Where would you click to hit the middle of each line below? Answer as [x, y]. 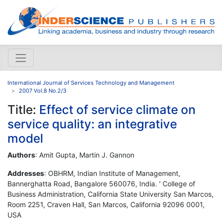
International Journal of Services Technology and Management [91, 83]
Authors [21, 155]
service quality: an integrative [92, 124]
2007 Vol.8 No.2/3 [43, 90]
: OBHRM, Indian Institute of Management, [112, 173]
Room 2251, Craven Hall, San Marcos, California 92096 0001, [106, 204]
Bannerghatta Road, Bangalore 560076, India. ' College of [101, 183]
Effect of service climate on [117, 109]
